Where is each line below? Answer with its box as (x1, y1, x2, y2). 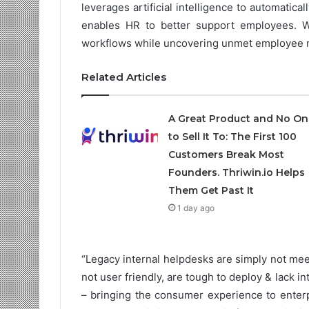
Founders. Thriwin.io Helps (168, 166, 305, 179)
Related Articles (81, 70, 166, 83)
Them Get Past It (168, 183, 254, 197)
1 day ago (177, 202, 215, 213)
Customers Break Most (168, 148, 284, 161)
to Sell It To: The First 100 (168, 130, 297, 143)
